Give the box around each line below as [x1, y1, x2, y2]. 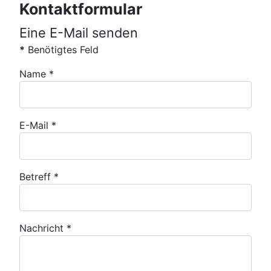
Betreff [19, 171, 51, 183]
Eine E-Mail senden [19, 24, 138, 41]
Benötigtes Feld [25, 43, 99, 56]
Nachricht [19, 222, 64, 235]
